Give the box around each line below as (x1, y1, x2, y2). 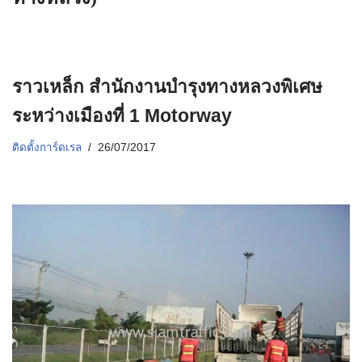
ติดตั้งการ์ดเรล (12, 141, 82, 154)
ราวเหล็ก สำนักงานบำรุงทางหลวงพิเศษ (12, 77, 322, 98)
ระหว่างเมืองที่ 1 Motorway (12, 106, 232, 127)
